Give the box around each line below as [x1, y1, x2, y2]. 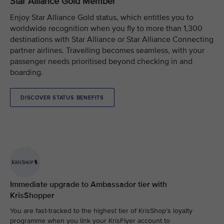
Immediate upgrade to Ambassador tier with [10, 179, 167, 189]
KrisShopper [10, 190, 54, 200]
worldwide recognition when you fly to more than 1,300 [10, 23, 202, 33]
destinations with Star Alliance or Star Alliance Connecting [10, 34, 213, 44]
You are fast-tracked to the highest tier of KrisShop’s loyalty [10, 206, 192, 215]
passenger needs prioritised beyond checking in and [10, 56, 192, 66]
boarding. [10, 67, 43, 77]
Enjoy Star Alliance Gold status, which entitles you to [10, 12, 193, 22]
